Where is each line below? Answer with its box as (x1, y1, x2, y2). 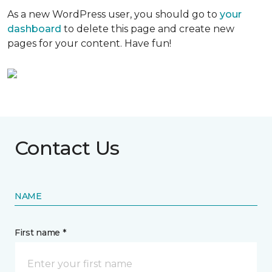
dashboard (7, 23, 61, 35)
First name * (15, 227, 66, 238)
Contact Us (15, 136, 120, 160)
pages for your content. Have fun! (7, 38, 171, 49)
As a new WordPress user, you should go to (7, 8, 220, 20)
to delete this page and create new (61, 23, 234, 35)
